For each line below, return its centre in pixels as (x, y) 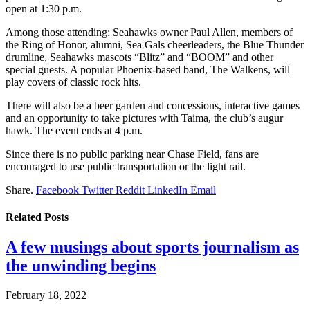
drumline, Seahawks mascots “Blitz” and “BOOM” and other (139, 57)
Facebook (57, 190)
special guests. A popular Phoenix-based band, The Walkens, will (148, 69)
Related (25, 217)
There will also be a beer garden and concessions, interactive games (153, 105)
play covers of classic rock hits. (73, 82)
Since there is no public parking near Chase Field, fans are (132, 154)
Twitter (97, 190)
